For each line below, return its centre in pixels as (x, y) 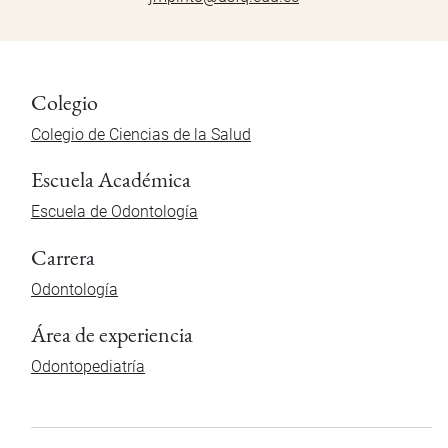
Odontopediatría (88, 366)
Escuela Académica (111, 179)
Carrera (63, 256)
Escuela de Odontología (114, 212)
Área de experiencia (112, 333)
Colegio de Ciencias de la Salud (141, 135)
